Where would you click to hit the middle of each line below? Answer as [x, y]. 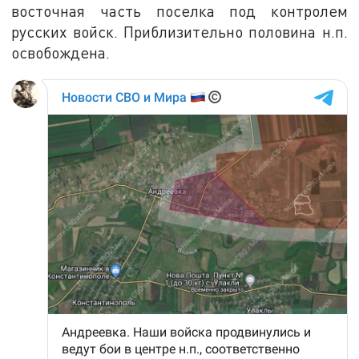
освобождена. [61, 53]
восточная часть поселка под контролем [179, 11]
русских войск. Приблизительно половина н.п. [179, 32]
